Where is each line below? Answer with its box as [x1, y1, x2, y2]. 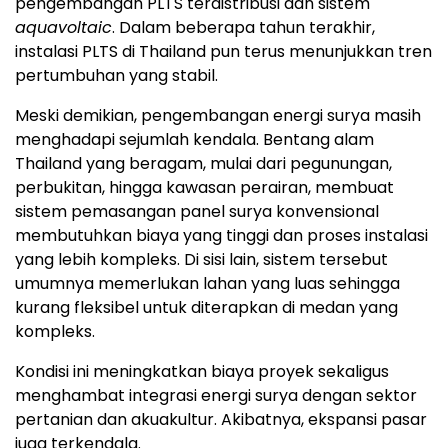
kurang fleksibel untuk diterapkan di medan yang [15, 295, 398, 319]
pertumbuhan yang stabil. [15, 63, 218, 87]
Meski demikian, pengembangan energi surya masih [15, 103, 421, 127]
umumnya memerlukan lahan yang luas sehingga [15, 271, 400, 295]
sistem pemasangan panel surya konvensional [15, 199, 379, 223]
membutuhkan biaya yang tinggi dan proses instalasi [15, 223, 428, 247]
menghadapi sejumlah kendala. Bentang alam [15, 127, 374, 151]
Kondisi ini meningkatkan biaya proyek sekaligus [15, 359, 389, 383]
